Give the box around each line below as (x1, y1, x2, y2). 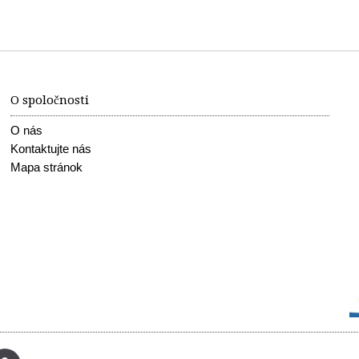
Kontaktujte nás (10, 142, 91, 156)
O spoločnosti (10, 93, 89, 108)
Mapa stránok (10, 160, 83, 175)
